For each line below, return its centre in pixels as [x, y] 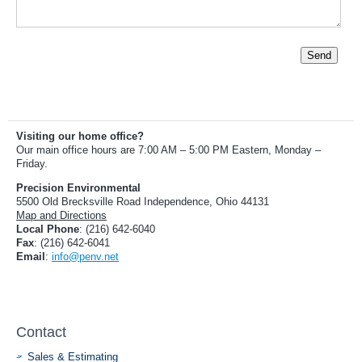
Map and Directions [61, 215]
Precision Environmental [78, 187]
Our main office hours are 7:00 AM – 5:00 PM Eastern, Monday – [168, 149]
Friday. [32, 163]
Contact [41, 332]
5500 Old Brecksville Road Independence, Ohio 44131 [143, 201]
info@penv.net [85, 256]
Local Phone [48, 229]
